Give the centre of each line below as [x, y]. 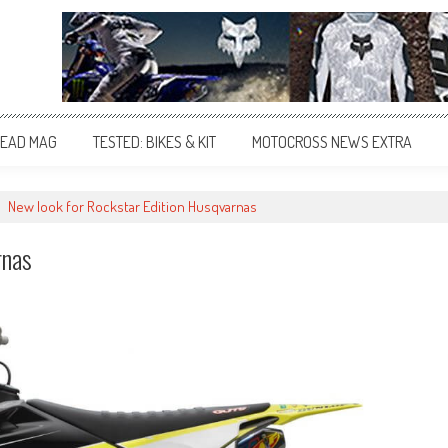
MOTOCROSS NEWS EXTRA [332, 142]
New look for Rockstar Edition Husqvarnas [132, 206]
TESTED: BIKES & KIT [154, 142]
